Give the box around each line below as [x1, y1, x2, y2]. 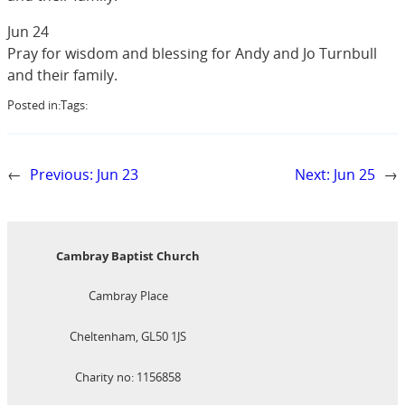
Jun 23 [97, 165, 138, 185]
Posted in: [7, 97, 61, 114]
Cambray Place [88, 287, 168, 305]
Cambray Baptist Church [56, 247, 201, 264]
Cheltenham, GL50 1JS [70, 328, 187, 345]
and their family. [7, 64, 118, 85]
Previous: [30, 165, 93, 185]
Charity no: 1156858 [75, 368, 182, 385]
